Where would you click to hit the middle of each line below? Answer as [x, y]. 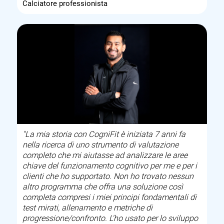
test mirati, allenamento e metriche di [88, 208]
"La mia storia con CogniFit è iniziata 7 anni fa [104, 134]
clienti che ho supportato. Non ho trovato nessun [108, 176]
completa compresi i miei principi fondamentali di [110, 197]
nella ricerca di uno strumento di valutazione [101, 145]
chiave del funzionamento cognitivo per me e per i [110, 166]
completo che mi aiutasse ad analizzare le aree [105, 155]
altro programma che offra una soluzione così [103, 187]
